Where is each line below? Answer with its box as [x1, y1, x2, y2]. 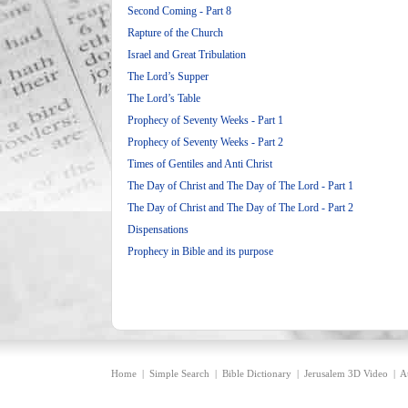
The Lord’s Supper [127, 70, 209, 83]
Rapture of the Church [127, 26, 223, 39]
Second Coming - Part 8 [127, 5, 231, 17]
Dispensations [127, 223, 189, 236]
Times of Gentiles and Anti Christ [127, 158, 272, 170]
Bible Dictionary [222, 368, 291, 379]
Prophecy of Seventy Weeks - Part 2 [127, 136, 283, 148]
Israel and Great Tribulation [127, 48, 246, 61]
